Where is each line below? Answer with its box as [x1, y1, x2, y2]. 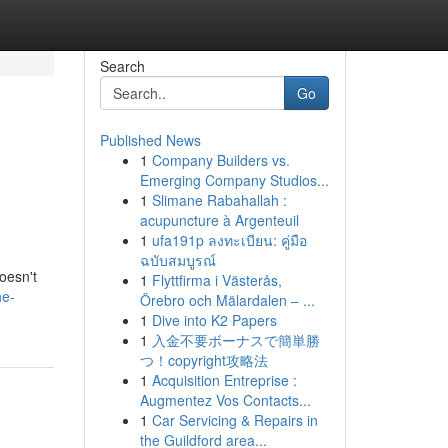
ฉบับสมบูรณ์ [139, 250, 216, 270]
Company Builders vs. [151, 150, 290, 170]
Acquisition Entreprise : [151, 370, 297, 390]
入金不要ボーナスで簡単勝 [151, 330, 320, 350]
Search [99, 56, 145, 76]
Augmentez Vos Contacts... [139, 390, 311, 410]
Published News [99, 130, 201, 150]
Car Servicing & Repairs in [151, 410, 318, 430]
